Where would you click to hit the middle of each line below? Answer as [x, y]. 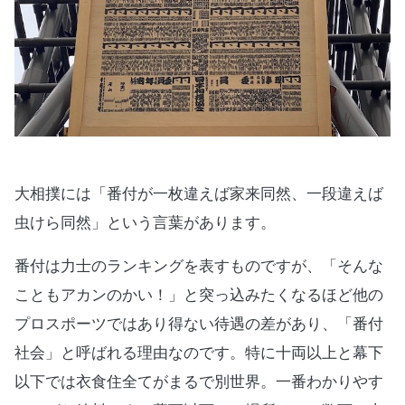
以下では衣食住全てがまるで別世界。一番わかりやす [199, 381]
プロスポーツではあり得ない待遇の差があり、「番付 [199, 324]
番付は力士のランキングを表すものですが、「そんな [199, 266]
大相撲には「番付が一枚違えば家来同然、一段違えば [199, 193]
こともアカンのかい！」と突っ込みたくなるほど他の [199, 295]
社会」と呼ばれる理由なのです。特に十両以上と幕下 [199, 353]
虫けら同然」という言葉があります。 [145, 222]
